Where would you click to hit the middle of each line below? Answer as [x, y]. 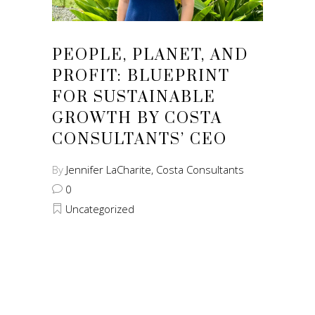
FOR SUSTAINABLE [134, 97]
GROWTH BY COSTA [137, 118]
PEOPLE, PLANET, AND [150, 55]
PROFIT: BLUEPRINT [141, 76]
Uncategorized [100, 208]
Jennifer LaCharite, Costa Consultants [155, 169]
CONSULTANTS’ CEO [140, 139]
